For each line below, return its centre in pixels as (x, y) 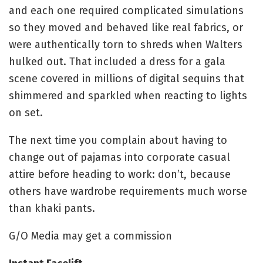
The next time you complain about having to (118, 140)
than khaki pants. (52, 208)
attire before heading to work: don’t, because (120, 174)
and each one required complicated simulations (126, 10)
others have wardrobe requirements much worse (128, 191)
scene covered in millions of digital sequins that (127, 78)
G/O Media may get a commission (90, 236)
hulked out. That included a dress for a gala (117, 61)
